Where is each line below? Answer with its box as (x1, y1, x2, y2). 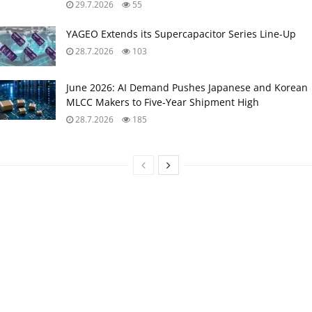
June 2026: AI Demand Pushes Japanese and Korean (66, 80, 308, 94)
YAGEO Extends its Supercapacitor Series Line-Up (66, 26, 296, 40)
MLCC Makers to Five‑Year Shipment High (66, 95, 259, 109)
